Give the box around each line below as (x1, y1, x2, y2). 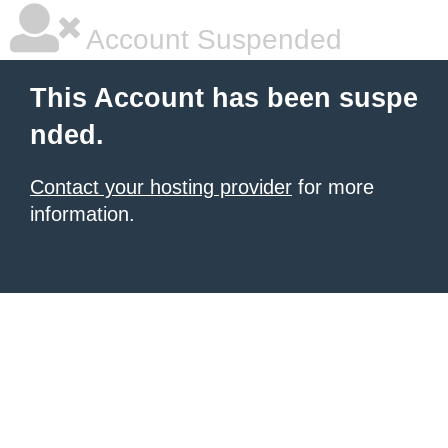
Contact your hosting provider (30, 176, 292, 198)
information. (30, 203, 135, 225)
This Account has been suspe (30, 83, 418, 113)
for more (292, 176, 374, 198)
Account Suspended (80, 24, 342, 55)
